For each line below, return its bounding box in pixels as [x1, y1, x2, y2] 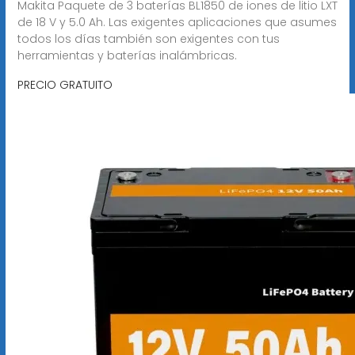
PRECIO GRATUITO [17, 76, 113, 93]
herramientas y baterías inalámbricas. [17, 47, 237, 63]
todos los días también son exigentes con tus [17, 30, 280, 47]
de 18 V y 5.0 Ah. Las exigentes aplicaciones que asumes [17, 13, 337, 30]
